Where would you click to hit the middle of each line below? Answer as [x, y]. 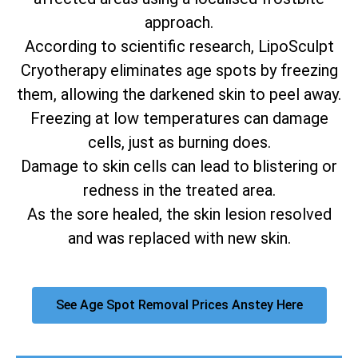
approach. [179, 23]
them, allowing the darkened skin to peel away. [179, 95]
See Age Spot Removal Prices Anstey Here [179, 305]
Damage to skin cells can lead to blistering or [179, 167]
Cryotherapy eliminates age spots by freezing [179, 71]
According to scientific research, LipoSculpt [179, 47]
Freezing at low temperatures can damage [179, 119]
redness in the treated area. [179, 191]
